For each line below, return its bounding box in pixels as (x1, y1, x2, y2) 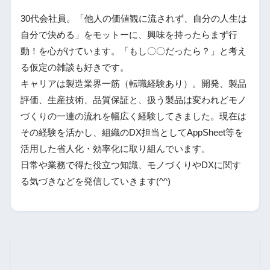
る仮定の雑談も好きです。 (20, 63, 129, 73)
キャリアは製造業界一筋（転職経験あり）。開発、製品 (20, 79, 246, 89)
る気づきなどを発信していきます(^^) (20, 177, 171, 187)
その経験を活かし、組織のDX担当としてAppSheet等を (20, 128, 243, 138)
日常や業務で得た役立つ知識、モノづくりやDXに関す (20, 160, 241, 171)
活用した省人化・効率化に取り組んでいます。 (20, 144, 210, 154)
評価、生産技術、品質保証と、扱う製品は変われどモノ (20, 95, 246, 105)
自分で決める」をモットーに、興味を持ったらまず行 (20, 30, 237, 40)
